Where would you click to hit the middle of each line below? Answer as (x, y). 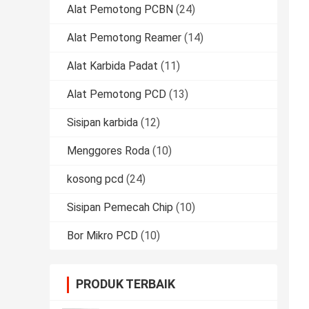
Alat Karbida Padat (112, 66)
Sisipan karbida (102, 123)
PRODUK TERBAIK (126, 284)
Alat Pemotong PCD (117, 94)
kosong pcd (95, 179)
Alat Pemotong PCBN (120, 10)
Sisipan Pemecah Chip (120, 208)
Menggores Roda (108, 151)
